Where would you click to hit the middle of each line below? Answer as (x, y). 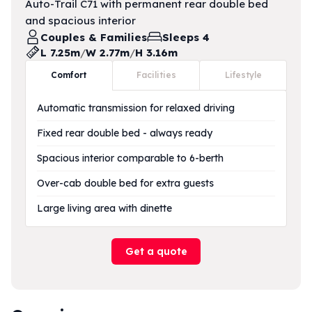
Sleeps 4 (186, 37)
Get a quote (156, 252)
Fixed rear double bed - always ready (125, 133)
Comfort (69, 75)
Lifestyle (243, 75)
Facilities (156, 75)
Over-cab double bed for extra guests (125, 184)
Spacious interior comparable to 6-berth (130, 158)
